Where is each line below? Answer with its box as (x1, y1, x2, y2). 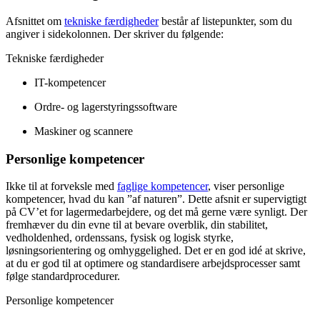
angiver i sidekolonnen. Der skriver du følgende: (6, 27, 224, 40)
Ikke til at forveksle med (6, 180, 117, 193)
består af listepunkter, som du (159, 14, 292, 27)
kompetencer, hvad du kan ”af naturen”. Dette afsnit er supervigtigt (6, 193, 306, 206)
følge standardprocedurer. (6, 270, 120, 283)
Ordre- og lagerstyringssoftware (34, 100, 177, 113)
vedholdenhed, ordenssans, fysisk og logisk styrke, (6, 231, 234, 244)
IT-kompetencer (34, 76, 106, 89)
